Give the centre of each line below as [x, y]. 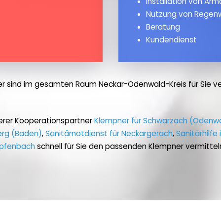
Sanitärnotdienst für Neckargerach [109, 134]
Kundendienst [171, 40]
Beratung [163, 27]
